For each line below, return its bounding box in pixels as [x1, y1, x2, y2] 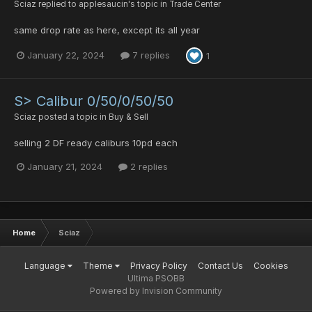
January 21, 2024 [27, 161, 102, 173]
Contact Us [197, 260, 243, 272]
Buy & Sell [109, 112, 148, 122]
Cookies [253, 260, 288, 272]
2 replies [127, 161, 168, 173]
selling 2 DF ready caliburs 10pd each [14, 137, 178, 148]
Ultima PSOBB [127, 273, 185, 284]
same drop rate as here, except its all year [14, 24, 200, 36]
